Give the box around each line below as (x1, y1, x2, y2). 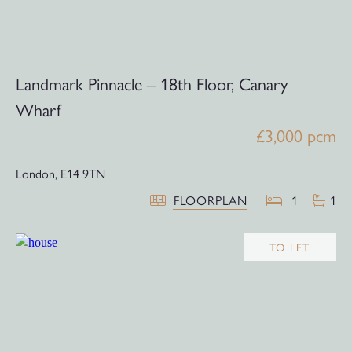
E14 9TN (60, 164, 105, 183)
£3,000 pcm (256, 123, 336, 148)
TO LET (269, 239, 310, 255)
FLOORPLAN (173, 191, 247, 210)
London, (16, 164, 57, 183)
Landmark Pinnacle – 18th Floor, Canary (16, 71, 288, 97)
